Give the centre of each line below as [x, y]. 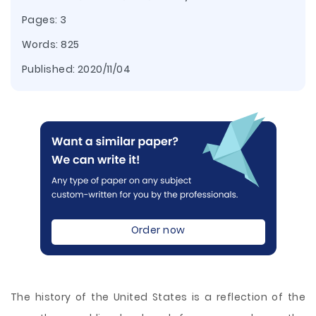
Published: [50, 69]
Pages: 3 [44, 20]
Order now [158, 230]
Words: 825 [51, 44]
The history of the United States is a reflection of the [158, 297]
